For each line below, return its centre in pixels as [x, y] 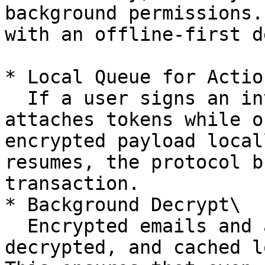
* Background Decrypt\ [123, 205]
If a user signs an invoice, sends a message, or [16, 98]
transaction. [72, 183]
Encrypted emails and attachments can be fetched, [16, 226]
